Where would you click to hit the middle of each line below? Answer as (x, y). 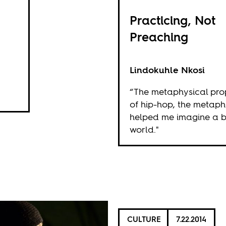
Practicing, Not (173, 20)
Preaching (159, 37)
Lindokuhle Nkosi (167, 70)
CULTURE (144, 219)
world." (145, 129)
